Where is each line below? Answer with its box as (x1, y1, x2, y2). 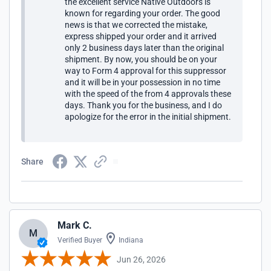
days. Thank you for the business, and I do (65, 100, 222, 110)
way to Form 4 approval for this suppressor (65, 66, 226, 76)
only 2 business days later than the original (65, 43, 224, 53)
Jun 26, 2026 (117, 254, 166, 264)
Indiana (117, 236, 143, 244)
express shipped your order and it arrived (65, 31, 217, 41)
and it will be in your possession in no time (65, 77, 220, 87)
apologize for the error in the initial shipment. (65, 112, 231, 122)
